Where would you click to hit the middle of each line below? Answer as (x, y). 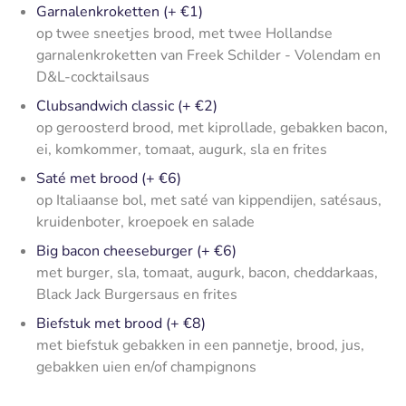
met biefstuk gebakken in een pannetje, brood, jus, (200, 345)
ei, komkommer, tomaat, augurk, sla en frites (182, 149)
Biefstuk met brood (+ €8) (121, 323)
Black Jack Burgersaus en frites (137, 294)
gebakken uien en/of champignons (146, 367)
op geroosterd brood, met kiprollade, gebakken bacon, (212, 127)
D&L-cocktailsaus (93, 77)
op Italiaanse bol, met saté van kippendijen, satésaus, (209, 200)
